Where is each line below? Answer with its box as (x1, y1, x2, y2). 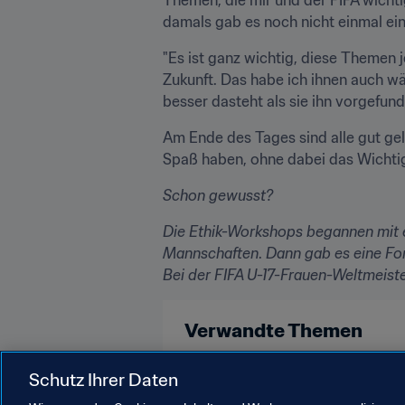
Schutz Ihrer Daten (29, 368, 178, 391)
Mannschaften (163, 243, 259, 262)
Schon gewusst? (163, 185, 273, 204)
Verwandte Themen (184, 317, 363, 343)
